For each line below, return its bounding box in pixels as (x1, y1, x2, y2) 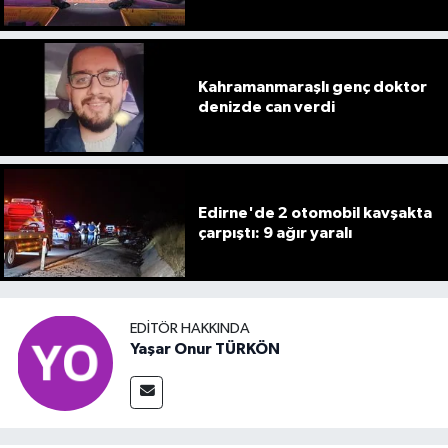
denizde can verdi (197, 99, 335, 116)
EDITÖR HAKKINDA (130, 320, 250, 336)
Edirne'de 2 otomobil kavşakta (197, 204, 432, 221)
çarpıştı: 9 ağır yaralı (197, 224, 352, 241)
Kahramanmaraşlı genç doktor (197, 79, 427, 96)
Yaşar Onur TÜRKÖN (130, 340, 280, 357)
